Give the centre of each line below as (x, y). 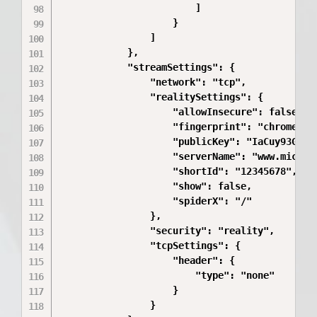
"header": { (148, 260)
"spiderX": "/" (156, 201)
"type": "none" (167, 275)
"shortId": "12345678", (179, 171)
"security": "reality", (167, 231)
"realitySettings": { (162, 97)
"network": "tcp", (153, 82)
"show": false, (156, 186)
